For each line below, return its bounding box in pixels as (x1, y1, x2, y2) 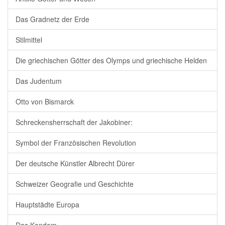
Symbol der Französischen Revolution (16, 138, 136, 148)
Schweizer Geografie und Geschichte (16, 179, 134, 189)
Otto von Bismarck (16, 96, 74, 107)
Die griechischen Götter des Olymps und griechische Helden (16, 55, 207, 66)
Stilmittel (16, 35, 42, 45)
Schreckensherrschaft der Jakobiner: (16, 117, 133, 128)
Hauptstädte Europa (16, 199, 79, 210)
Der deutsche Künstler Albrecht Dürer (16, 158, 135, 169)
